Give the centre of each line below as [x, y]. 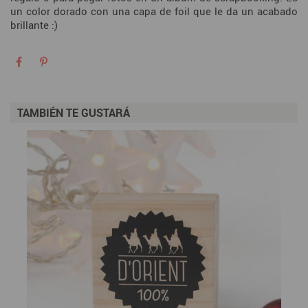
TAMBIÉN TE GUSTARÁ [74, 113]
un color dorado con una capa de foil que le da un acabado [154, 11]
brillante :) [34, 25]
